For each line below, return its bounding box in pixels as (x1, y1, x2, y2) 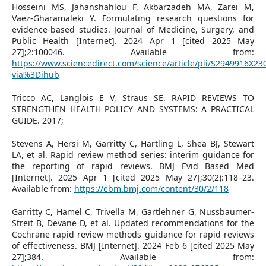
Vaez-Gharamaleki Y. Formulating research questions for (11, 12, 255, 24)
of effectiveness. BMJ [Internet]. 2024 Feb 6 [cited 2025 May (11, 239, 255, 251)
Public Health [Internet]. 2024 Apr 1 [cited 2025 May (11, 34, 255, 46)
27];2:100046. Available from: (11, 46, 255, 58)
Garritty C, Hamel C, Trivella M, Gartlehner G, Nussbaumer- (11, 205, 255, 217)
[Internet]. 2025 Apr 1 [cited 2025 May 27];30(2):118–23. (11, 171, 255, 183)
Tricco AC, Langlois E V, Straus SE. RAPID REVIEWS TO (11, 91, 255, 103)
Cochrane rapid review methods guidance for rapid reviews (11, 228, 255, 240)
